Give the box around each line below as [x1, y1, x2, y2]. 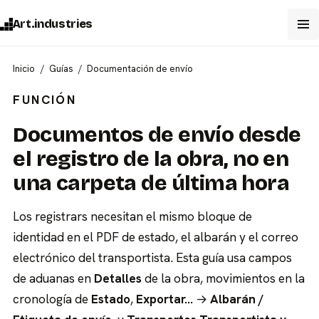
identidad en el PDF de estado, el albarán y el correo [13, 229, 299, 245]
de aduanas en [13, 270, 95, 286]
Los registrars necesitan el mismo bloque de [13, 208, 253, 224]
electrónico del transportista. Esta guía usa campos [13, 249, 293, 266]
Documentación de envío [87, 63, 194, 75]
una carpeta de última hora [13, 169, 289, 196]
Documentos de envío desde [13, 121, 301, 147]
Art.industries [12, 17, 93, 31]
